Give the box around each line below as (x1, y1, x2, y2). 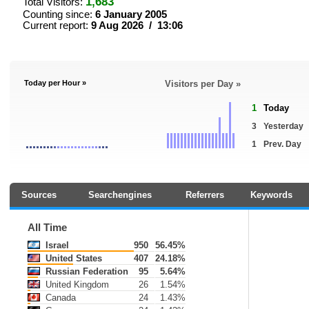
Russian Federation (43, 266, 128, 277)
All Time (28, 222, 67, 233)
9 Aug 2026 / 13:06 (91, 20, 183, 31)
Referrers (185, 190, 224, 200)
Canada (43, 292, 76, 303)
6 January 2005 (95, 9, 167, 20)
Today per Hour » (24, 79, 86, 87)
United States (43, 253, 102, 263)
